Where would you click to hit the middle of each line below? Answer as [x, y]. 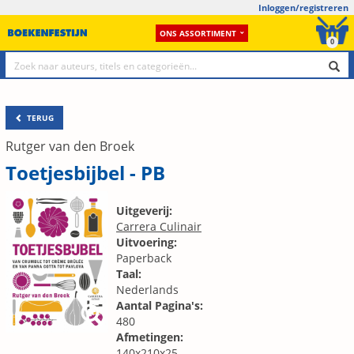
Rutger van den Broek [70, 146]
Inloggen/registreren [303, 8]
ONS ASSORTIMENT [198, 33]
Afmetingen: [150, 337]
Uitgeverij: [144, 211]
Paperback [144, 258]
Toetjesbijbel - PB [85, 173]
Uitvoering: [147, 242]
